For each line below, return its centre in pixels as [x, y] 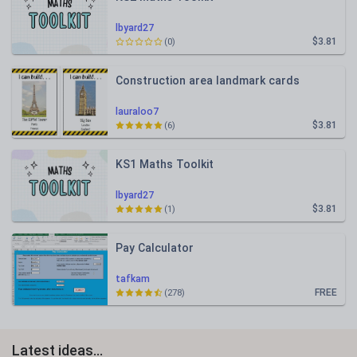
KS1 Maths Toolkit [165, 164]
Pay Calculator [155, 248]
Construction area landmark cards [208, 80]
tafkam [133, 279]
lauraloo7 [137, 112]
